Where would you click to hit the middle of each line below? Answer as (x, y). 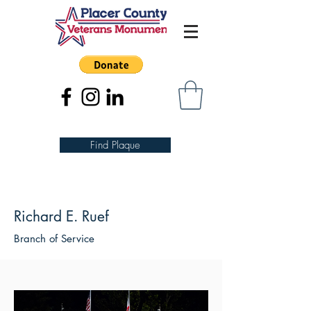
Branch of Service (54, 238)
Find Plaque (115, 145)
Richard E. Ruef (61, 216)
